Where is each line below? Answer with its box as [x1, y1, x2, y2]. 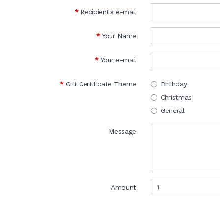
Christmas [161, 93, 192, 101]
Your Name [102, 32, 136, 40]
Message [109, 127, 136, 135]
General [161, 107, 185, 114]
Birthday [161, 80, 187, 88]
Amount [111, 183, 136, 191]
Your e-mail [100, 56, 136, 64]
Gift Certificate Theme [65, 80, 136, 88]
